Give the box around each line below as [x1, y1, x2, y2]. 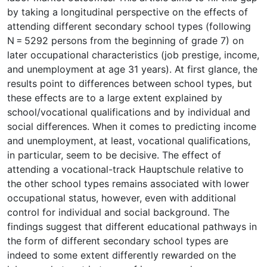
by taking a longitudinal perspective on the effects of [7, 5, 248, 18]
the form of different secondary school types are [7, 234, 228, 247]
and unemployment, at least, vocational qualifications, [7, 134, 250, 147]
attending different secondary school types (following [7, 20, 251, 32]
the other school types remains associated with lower [7, 177, 249, 190]
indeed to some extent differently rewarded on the [7, 249, 236, 261]
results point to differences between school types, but [7, 77, 252, 89]
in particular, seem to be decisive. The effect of [7, 148, 221, 161]
